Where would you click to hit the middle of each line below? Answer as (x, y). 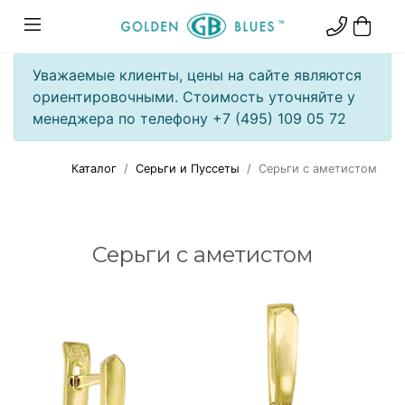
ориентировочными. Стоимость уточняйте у (194, 97)
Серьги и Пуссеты (188, 169)
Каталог (94, 169)
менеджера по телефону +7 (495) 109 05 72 (189, 118)
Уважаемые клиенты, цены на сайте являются (197, 75)
